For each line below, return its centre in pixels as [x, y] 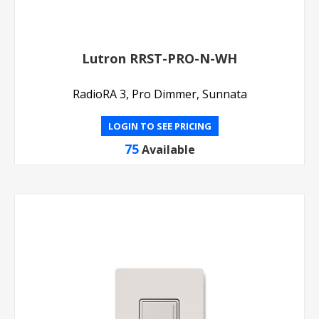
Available [168, 149]
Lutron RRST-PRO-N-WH [159, 58]
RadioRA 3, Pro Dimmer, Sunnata [159, 94]
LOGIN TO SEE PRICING [159, 126]
